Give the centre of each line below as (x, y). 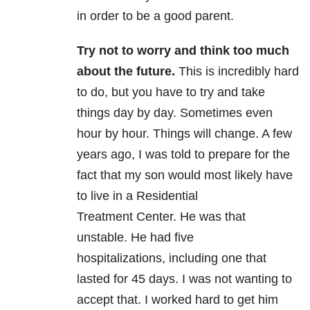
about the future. (128, 72)
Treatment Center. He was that (161, 217)
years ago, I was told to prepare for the (183, 155)
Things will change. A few (222, 134)
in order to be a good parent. (155, 16)
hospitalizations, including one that (172, 258)
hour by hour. (115, 134)
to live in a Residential (137, 196)
